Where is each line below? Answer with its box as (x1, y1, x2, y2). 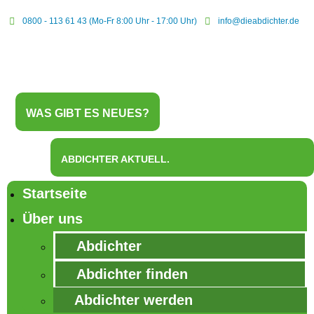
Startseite (22, 186, 87, 201)
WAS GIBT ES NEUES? (26, 107, 150, 119)
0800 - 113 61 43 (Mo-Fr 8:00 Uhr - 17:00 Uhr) (22, 16, 197, 26)
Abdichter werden (74, 292, 193, 308)
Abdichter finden (76, 266, 188, 282)
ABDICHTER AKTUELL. (61, 153, 170, 165)
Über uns (22, 211, 83, 226)
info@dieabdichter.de (218, 16, 299, 26)
